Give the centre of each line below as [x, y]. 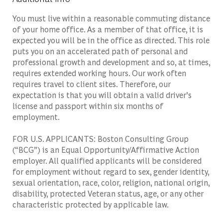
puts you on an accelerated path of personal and [100, 51]
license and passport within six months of [88, 106]
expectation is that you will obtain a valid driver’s [102, 95]
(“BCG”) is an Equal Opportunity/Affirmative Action [106, 149]
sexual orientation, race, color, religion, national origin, [111, 182]
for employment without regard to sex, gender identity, [111, 171]
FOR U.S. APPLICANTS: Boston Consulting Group [100, 138]
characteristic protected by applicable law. [90, 204]
